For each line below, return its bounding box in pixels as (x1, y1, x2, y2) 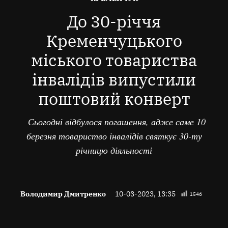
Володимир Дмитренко (20, 188, 106, 198)
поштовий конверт (38, 88, 190, 109)
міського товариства (31, 49, 197, 71)
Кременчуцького (46, 30, 182, 51)
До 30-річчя (67, 10, 161, 32)
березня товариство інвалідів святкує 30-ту (26, 130, 202, 142)
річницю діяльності (76, 144, 152, 157)
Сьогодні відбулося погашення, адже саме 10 (22, 116, 206, 128)
